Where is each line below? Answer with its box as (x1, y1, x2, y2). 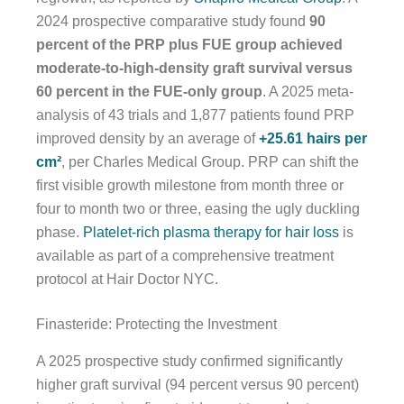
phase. (36, 224, 83, 240)
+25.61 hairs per (259, 130, 367, 146)
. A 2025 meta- (262, 83, 353, 99)
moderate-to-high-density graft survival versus (36, 60, 353, 76)
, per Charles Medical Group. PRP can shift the (61, 153, 359, 170)
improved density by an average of (36, 130, 259, 146)
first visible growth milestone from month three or (36, 177, 344, 193)
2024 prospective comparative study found (36, 13, 309, 29)
